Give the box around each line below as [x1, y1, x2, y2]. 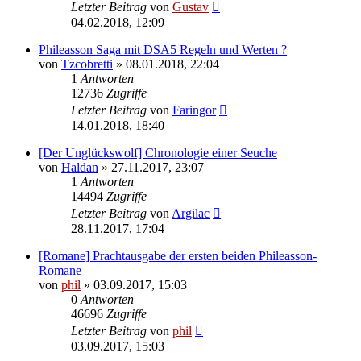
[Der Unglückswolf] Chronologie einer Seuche [39, 145, 277, 160]
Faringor [172, 102, 216, 117]
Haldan [61, 160, 98, 174]
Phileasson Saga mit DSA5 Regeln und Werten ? [39, 42, 287, 56]
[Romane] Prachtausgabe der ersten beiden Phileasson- [39, 248, 317, 263]
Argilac [172, 205, 210, 220]
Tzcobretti [61, 56, 113, 71]
